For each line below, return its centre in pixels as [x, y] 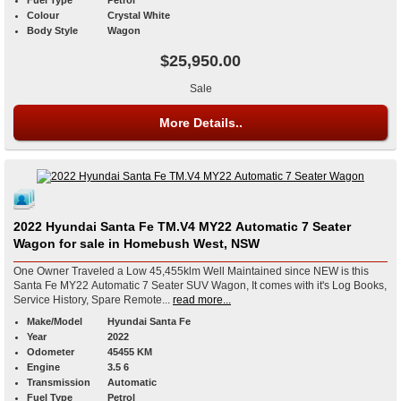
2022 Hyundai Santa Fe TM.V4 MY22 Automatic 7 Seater [182, 226]
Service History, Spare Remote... [92, 299]
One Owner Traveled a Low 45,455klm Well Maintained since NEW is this [191, 271]
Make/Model [55, 321]
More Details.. [200, 122]
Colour [43, 15]
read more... [202, 299]
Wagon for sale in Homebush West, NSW [159, 243]
